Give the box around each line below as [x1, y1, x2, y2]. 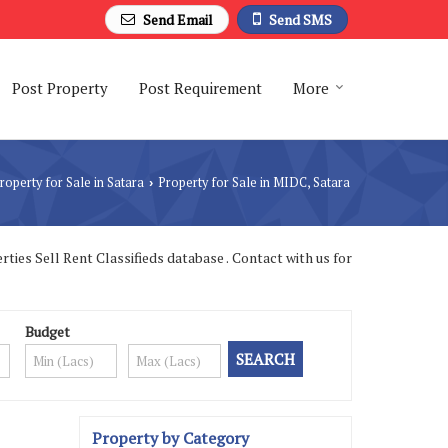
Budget [24, 321, 70, 341]
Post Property [12, 77, 108, 98]
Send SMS [269, 9, 332, 29]
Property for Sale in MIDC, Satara [155, 173, 350, 191]
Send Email [143, 9, 213, 29]
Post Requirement [139, 77, 262, 98]
